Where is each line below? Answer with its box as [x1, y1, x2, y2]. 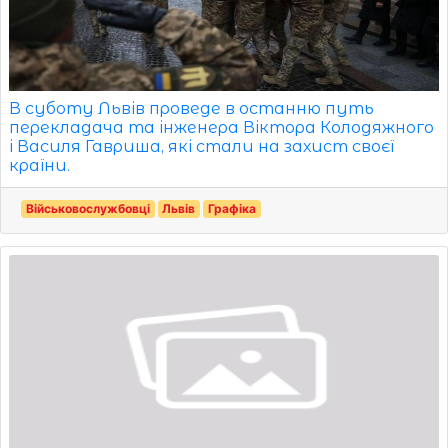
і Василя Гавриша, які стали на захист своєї [9, 136, 394, 156]
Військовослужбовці [25, 200, 150, 216]
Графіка [207, 200, 256, 216]
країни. [9, 155, 70, 175]
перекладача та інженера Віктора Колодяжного [9, 117, 434, 137]
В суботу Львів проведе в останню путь [9, 98, 374, 118]
